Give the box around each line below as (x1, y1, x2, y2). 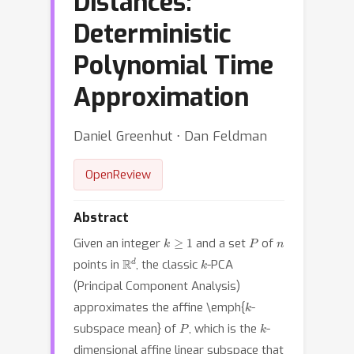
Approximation (73, 81, 249, 114)
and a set (193, 235, 250, 251)
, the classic (136, 257, 201, 273)
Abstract (73, 209, 129, 226)
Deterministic (73, 17, 231, 51)
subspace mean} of (73, 321, 179, 337)
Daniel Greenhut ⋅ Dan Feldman (73, 127, 267, 145)
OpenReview (85, 167, 151, 183)
